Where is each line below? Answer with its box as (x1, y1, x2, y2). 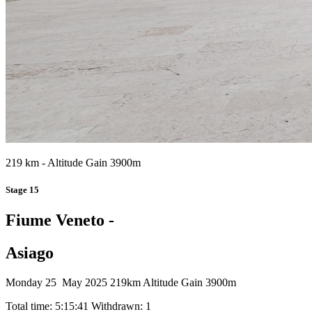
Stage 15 (6, 185, 39, 196)
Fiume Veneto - (6, 211, 114, 230)
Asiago (6, 244, 54, 263)
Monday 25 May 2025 (6, 276, 107, 289)
